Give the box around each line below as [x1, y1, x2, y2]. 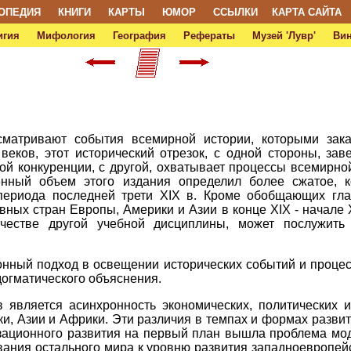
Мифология [36, 30, 96, 42]
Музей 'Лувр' [251, 30, 316, 42]
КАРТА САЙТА [271, 6, 342, 18]
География [112, 30, 166, 42]
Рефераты [183, 30, 235, 42]
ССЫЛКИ [212, 6, 258, 18]
